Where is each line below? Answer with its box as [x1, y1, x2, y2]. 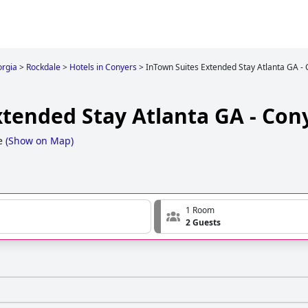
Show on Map [8, 134, 71, 148]
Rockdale [26, 61, 60, 73]
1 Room [186, 204, 214, 217]
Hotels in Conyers [69, 61, 137, 73]
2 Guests [186, 217, 221, 229]
